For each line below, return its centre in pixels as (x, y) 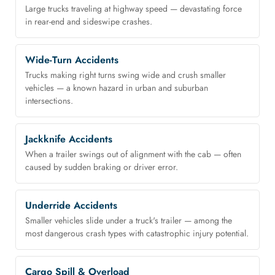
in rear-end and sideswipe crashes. (89, 22)
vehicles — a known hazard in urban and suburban (117, 88)
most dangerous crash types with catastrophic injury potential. (137, 234)
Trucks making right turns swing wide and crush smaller (126, 75)
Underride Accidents (71, 206)
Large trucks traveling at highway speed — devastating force (134, 9)
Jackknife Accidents (69, 139)
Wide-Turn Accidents (72, 60)
